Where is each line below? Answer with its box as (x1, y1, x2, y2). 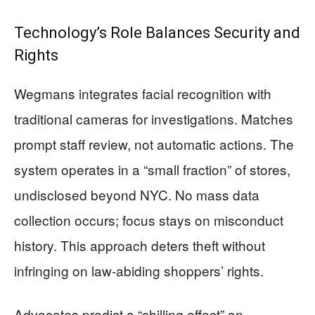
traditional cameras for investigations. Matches (14, 108, 293, 128)
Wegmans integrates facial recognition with (14, 83, 271, 103)
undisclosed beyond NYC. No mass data (14, 184, 259, 204)
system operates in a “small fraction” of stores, (14, 159, 290, 179)
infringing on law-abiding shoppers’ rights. (14, 260, 264, 280)
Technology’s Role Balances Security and (14, 23, 300, 41)
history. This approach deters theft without (14, 235, 265, 255)
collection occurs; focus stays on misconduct (14, 210, 283, 229)
